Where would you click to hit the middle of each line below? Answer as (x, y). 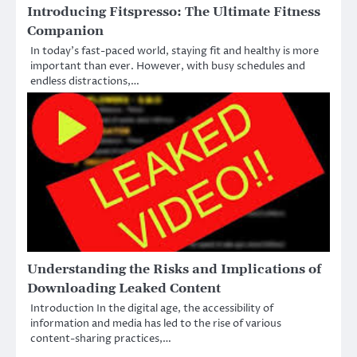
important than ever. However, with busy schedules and (168, 67)
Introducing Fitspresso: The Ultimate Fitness (174, 12)
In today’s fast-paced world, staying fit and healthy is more (175, 51)
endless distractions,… (85, 82)
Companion (65, 31)
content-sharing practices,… (101, 339)
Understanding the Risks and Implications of (174, 270)
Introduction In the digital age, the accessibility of (152, 309)
